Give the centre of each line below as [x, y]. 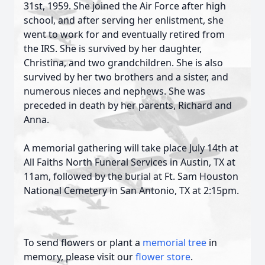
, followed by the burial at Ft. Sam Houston [143, 176]
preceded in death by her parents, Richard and [128, 105]
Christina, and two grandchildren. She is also [123, 63]
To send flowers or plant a [83, 243]
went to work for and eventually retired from [124, 34]
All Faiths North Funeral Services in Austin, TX [125, 162]
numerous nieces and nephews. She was [114, 91]
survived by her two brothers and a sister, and [126, 77]
